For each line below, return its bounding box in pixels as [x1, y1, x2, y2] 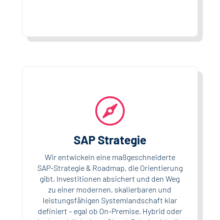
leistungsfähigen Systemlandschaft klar [42, 195, 177, 205]
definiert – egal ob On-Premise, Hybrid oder [37, 206, 182, 216]
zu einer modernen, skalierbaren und [48, 184, 172, 194]
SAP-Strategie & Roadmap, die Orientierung [37, 163, 183, 172]
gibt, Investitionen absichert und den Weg [40, 173, 180, 183]
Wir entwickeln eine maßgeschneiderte [44, 152, 175, 162]
